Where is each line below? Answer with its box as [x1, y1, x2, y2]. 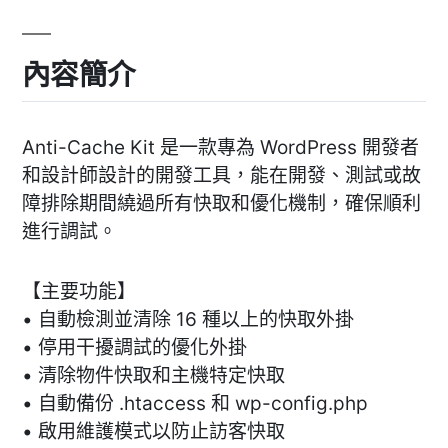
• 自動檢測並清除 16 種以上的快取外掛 [22, 307, 354, 331]
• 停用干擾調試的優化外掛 [22, 335, 247, 359]
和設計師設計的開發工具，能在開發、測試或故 [22, 163, 421, 187]
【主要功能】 [22, 279, 136, 303]
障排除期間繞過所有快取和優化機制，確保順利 [22, 191, 421, 215]
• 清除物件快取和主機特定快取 [22, 363, 285, 387]
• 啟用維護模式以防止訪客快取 [22, 419, 285, 443]
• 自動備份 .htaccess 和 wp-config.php [22, 391, 368, 415]
